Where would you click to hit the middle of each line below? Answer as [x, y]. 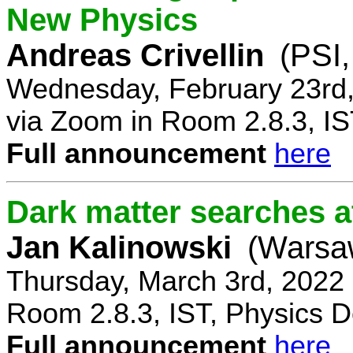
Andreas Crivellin [135, 55]
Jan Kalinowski [119, 247]
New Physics [102, 19]
